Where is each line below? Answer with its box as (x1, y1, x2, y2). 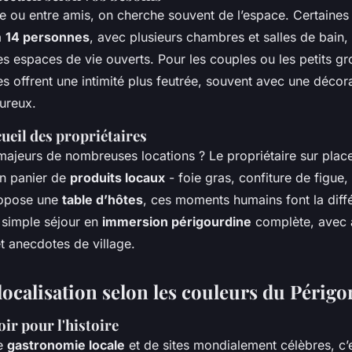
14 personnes (5, 28, 90, 45)
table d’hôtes (62, 191, 143, 207)
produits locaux (70, 169, 165, 185)
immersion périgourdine (102, 213, 251, 229)
